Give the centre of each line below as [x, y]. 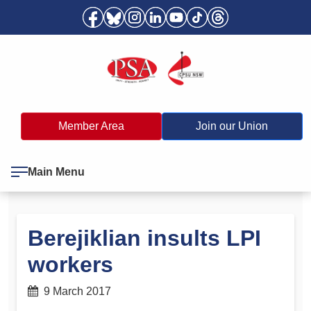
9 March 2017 [75, 291]
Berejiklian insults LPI [144, 238]
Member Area [91, 126]
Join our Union [232, 126]
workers [70, 264]
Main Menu [56, 171]
